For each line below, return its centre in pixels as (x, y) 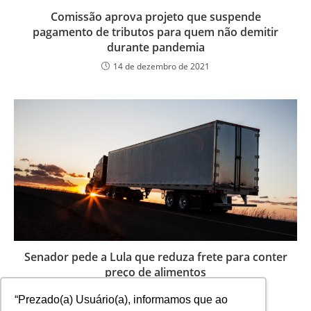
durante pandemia (155, 47)
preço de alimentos (155, 272)
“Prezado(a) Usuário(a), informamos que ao (121, 299)
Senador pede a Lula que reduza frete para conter (155, 257)
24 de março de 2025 (161, 291)
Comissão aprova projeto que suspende (155, 16)
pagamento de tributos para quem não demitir (155, 32)
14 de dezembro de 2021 (161, 66)
